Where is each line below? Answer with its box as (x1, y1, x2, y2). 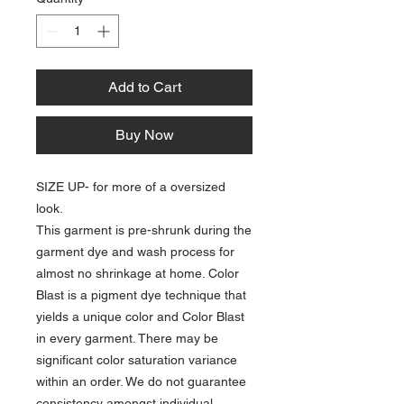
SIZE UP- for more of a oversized (36, 179, 225, 194)
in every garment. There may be (36, 331, 218, 345)
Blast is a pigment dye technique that (36, 288, 246, 302)
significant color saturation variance (36, 353, 237, 367)
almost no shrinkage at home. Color (36, 266, 239, 280)
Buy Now (115, 126, 174, 143)
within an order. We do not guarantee (36, 374, 246, 389)
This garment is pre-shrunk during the (36, 223, 252, 237)
